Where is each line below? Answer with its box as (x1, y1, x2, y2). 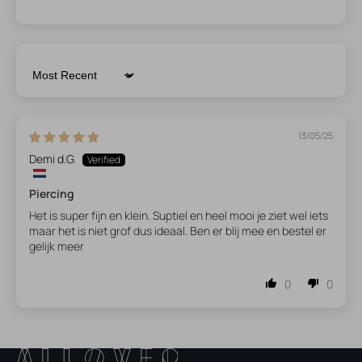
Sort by (28, 74, 64, 90)
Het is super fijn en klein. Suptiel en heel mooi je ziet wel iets (29, 208, 328, 224)
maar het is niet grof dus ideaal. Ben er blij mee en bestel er (29, 223, 326, 239)
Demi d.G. (29, 151, 76, 167)
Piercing (29, 186, 74, 202)
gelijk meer (29, 238, 84, 255)
